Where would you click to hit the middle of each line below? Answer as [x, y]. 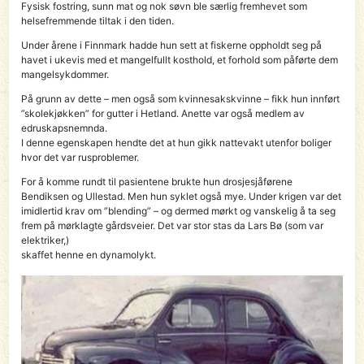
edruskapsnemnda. [65, 128]
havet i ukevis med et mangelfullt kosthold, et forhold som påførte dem [180, 59]
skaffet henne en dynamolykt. [89, 254]
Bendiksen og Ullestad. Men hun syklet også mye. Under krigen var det [182, 196]
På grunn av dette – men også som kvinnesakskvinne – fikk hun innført [181, 98]
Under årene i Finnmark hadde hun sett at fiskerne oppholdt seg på [172, 45]
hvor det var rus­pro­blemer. [80, 157]
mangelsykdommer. [65, 74]
